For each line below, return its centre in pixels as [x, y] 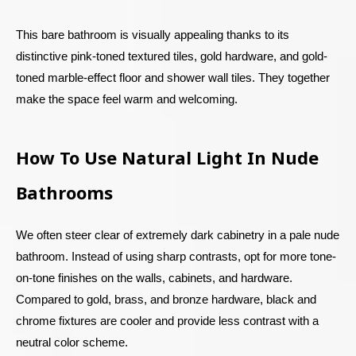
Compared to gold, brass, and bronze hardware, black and [166, 299]
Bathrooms [64, 192]
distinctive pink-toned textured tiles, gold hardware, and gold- [172, 56]
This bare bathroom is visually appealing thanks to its [153, 34]
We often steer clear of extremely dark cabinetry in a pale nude [178, 234]
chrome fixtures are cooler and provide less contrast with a [167, 320]
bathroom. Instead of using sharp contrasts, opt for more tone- [176, 256]
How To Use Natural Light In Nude [167, 157]
